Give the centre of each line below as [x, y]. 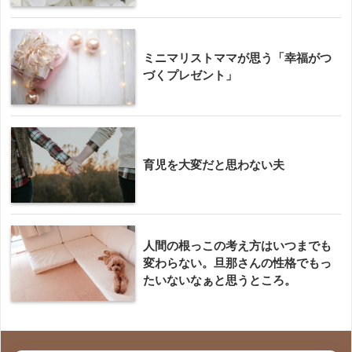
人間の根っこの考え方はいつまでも [237, 245]
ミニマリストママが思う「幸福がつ [237, 57]
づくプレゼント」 [190, 75]
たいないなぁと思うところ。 [220, 280]
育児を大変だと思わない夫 [214, 164]
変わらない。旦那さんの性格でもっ [237, 262]
